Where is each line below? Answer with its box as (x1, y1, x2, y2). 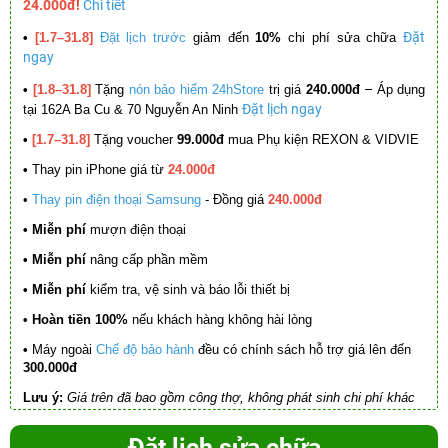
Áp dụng (376, 82, 425, 98)
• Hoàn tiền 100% (23, 312, 128, 328)
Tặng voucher (90, 132, 177, 148)
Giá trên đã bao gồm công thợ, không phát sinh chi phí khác (67, 390, 415, 406)
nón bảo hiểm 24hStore (128, 82, 264, 98)
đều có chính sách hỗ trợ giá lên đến (194, 342, 411, 358)
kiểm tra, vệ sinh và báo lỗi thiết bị (86, 282, 290, 298)
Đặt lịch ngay (242, 101, 322, 118)
